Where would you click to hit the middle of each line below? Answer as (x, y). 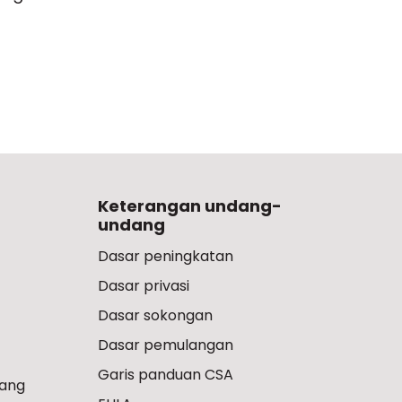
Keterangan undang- (189, 206)
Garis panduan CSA (165, 375)
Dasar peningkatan (165, 256)
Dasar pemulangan (165, 345)
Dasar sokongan (155, 315)
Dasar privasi (143, 286)
